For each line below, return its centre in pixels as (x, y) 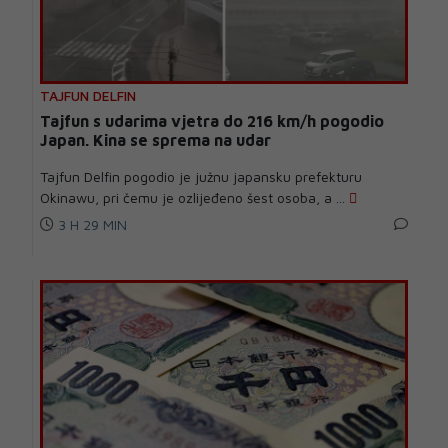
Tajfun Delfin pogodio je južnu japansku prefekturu (201, 177)
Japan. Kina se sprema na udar (155, 140)
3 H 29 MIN (90, 225)
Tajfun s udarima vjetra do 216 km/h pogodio (212, 121)
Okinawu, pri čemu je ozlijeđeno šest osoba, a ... (194, 198)
